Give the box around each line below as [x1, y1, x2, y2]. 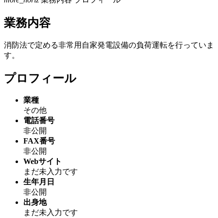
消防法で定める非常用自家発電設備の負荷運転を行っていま [4, 40, 214, 49]
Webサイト [23, 157, 62, 166]
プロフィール [4, 72, 76, 85]
